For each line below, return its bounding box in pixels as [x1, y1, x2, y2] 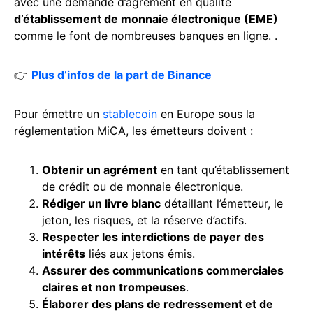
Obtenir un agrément [42, 163, 157, 177]
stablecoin [103, 107, 157, 122]
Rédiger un [42, 196, 105, 211]
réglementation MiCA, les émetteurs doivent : [14, 124, 253, 138]
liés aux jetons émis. [85, 247, 195, 261]
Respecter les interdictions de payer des [42, 230, 264, 245]
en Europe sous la [157, 107, 255, 122]
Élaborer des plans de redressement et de [42, 297, 273, 312]
